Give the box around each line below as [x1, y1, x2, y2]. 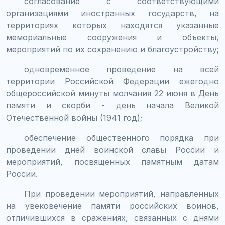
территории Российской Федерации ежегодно [6, 76, 219, 86]
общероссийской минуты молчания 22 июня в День [6, 88, 219, 98]
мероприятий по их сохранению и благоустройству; [6, 44, 219, 54]
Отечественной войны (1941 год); [6, 112, 142, 123]
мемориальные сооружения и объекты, [6, 32, 219, 42]
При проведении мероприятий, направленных [24, 188, 219, 199]
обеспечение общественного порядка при [24, 132, 219, 143]
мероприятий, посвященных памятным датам [6, 156, 219, 167]
